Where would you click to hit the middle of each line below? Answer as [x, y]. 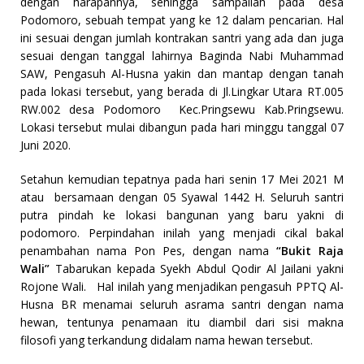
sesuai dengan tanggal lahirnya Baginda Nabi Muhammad [182, 56]
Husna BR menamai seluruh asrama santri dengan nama [182, 305]
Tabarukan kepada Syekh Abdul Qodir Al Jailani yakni [197, 269]
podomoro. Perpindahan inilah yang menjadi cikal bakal [182, 233]
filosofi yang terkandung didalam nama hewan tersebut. [167, 340]
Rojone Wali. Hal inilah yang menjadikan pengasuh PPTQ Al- [182, 287]
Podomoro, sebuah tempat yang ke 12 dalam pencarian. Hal [182, 20]
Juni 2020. [45, 145]
